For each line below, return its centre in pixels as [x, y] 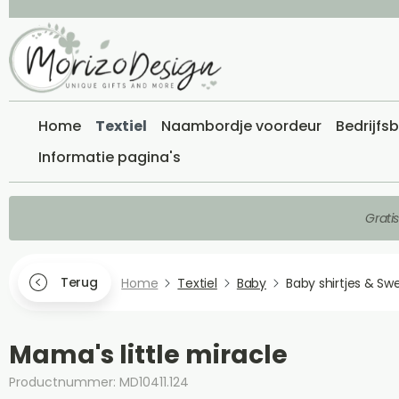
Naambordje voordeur [241, 126]
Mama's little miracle [148, 355]
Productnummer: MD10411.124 [99, 382]
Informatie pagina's [110, 157]
